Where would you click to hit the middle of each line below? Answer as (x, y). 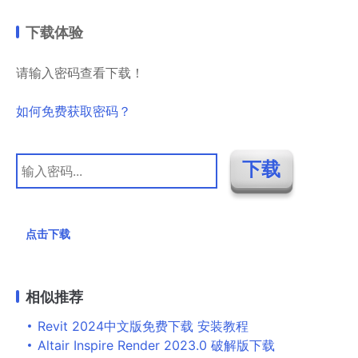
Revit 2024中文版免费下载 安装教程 (143, 326)
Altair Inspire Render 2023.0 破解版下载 (156, 345)
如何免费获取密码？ (74, 111)
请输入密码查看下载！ (80, 73)
